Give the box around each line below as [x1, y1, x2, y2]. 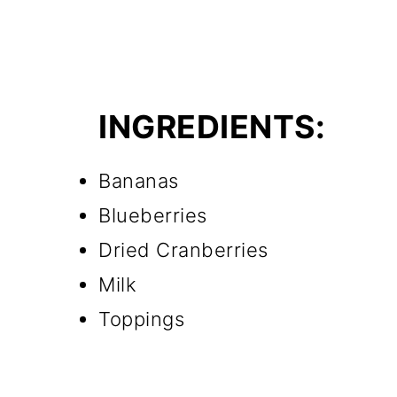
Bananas [98, 169, 179, 193]
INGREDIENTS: [98, 107, 325, 147]
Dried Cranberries [98, 238, 269, 262]
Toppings [98, 307, 184, 331]
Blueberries [98, 204, 207, 228]
